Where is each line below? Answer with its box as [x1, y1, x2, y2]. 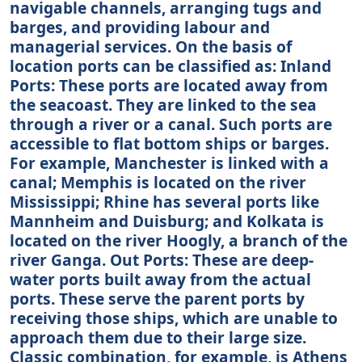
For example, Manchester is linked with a [10, 151, 329, 174]
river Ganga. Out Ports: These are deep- [10, 248, 314, 271]
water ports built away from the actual [10, 267, 311, 290]
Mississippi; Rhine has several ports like [10, 190, 319, 213]
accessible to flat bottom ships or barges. [10, 132, 329, 154]
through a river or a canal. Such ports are [10, 112, 332, 135]
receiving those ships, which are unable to [10, 306, 338, 329]
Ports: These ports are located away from [10, 74, 328, 96]
